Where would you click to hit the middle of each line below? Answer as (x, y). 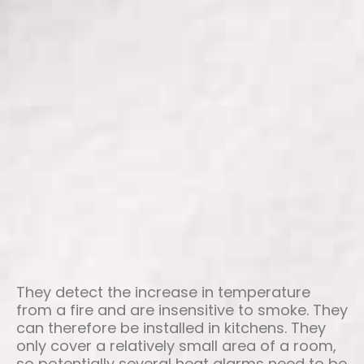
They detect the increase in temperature (163, 292)
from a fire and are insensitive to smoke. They (182, 310)
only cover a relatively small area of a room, (176, 346)
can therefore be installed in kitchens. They (171, 328)
